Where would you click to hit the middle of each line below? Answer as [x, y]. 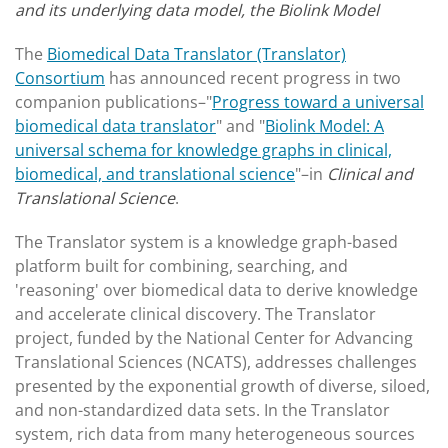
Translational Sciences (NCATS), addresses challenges [216, 362]
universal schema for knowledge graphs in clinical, [203, 150]
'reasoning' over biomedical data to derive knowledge [216, 290]
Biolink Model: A [324, 126]
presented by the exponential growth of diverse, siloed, [222, 386]
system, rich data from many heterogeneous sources [215, 434]
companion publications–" [113, 102]
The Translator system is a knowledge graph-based [206, 242]
